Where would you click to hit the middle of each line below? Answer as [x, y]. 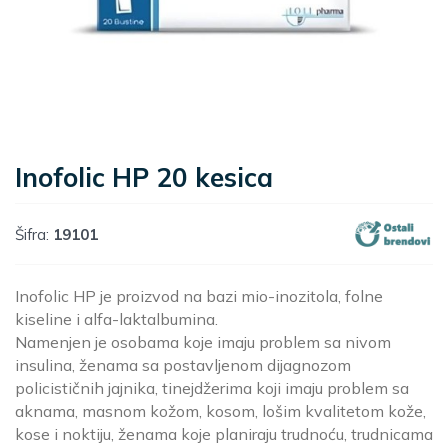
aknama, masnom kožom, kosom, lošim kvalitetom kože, [220, 411]
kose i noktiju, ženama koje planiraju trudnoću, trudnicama [224, 434]
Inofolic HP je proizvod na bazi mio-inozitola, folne [199, 296]
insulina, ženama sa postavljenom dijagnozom [183, 365]
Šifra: [32, 234]
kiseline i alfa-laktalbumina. [116, 319]
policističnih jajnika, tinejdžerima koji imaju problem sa [212, 388]
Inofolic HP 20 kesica [144, 177]
